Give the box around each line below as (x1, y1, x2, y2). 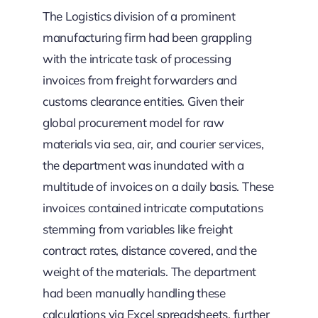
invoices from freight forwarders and (42, 72, 237, 87)
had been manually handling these (42, 285, 226, 300)
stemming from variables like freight (42, 221, 233, 236)
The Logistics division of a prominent (42, 8, 236, 23)
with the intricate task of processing (42, 50, 231, 66)
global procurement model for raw (42, 114, 224, 130)
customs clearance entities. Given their (42, 93, 245, 109)
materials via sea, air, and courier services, (42, 136, 264, 151)
